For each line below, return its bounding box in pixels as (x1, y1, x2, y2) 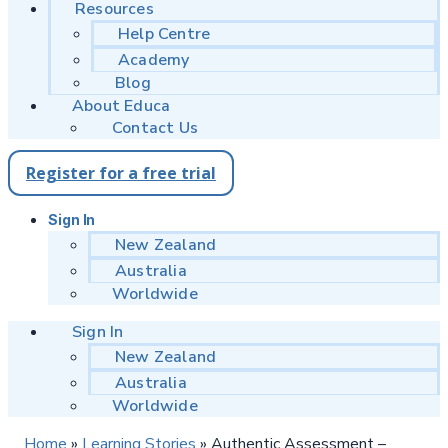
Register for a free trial (26, 162, 216, 184)
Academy (118, 49, 190, 71)
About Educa (72, 95, 171, 117)
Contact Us (112, 117, 198, 139)
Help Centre (118, 23, 211, 45)
